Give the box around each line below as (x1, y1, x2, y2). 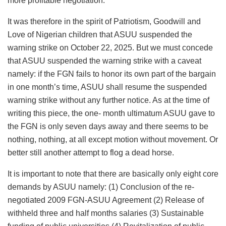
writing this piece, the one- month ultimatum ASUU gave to (8, 108, 215, 118)
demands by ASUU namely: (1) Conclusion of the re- (8, 182, 194, 191)
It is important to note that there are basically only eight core (8, 169, 218, 178)
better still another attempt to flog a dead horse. (8, 148, 174, 157)
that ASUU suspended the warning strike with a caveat (8, 56, 201, 65)
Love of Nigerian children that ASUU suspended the (8, 30, 192, 39)
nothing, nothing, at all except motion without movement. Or (8, 135, 218, 144)
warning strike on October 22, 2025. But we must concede (8, 43, 213, 52)
